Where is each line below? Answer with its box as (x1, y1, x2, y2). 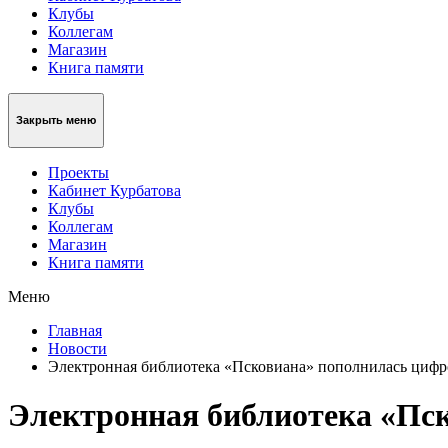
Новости (48, 339, 107, 357)
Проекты (48, 163, 109, 181)
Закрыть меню (16, 114, 96, 127)
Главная (48, 321, 102, 339)
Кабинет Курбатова (48, 181, 181, 199)
